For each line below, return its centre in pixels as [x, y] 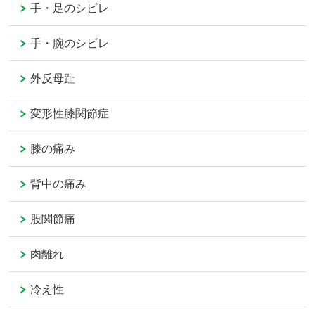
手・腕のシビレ [70, 44]
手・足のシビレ [70, 8]
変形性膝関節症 [70, 114]
